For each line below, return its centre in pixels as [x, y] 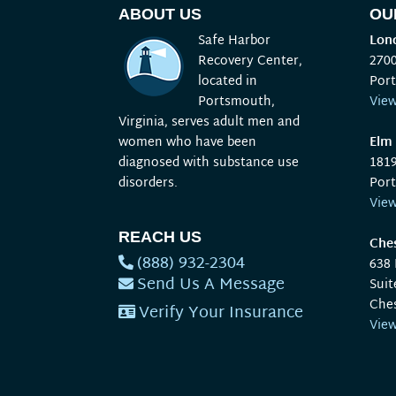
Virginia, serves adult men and [209, 122]
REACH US [160, 237]
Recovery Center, [251, 61]
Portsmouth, [237, 102]
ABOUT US [160, 14]
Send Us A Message [211, 285]
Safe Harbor [235, 41]
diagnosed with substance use [209, 163]
